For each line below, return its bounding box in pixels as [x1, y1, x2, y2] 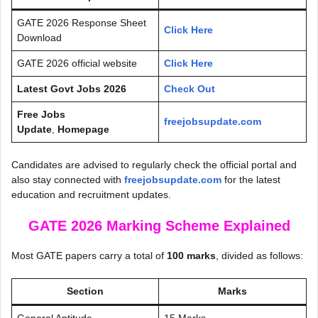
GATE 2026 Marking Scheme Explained [28, 217, 290, 234]
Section [67, 285, 104, 297]
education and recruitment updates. [11, 188, 171, 200]
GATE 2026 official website [17, 57, 137, 69]
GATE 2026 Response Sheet [17, 16, 146, 28]
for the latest [221, 173, 280, 185]
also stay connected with [11, 173, 124, 185]
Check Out [164, 82, 215, 94]
